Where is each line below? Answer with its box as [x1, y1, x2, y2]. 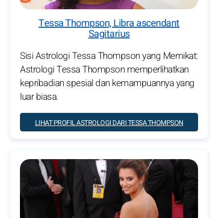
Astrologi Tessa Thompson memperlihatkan [20, 62, 189, 76]
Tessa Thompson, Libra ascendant [38, 16, 180, 30]
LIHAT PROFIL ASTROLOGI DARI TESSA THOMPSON [35, 117, 183, 128]
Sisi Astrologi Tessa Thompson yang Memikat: [20, 49, 198, 63]
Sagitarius [88, 26, 130, 41]
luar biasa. [20, 90, 59, 104]
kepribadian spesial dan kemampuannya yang [20, 76, 195, 90]
